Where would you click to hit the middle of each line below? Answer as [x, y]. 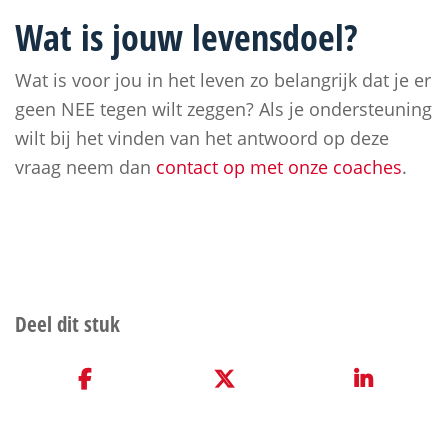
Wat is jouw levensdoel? [186, 37]
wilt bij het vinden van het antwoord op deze [202, 138]
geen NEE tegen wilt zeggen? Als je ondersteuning [223, 109]
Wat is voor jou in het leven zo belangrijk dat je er [223, 80]
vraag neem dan [85, 167]
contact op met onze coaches [279, 167]
